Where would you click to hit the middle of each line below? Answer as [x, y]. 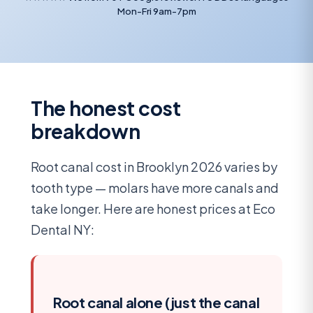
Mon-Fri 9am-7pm [156, 11]
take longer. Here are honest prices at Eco [153, 208]
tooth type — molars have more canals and [155, 187]
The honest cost [106, 108]
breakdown [86, 131]
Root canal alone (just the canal [156, 303]
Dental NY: [63, 229]
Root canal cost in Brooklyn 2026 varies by [154, 166]
